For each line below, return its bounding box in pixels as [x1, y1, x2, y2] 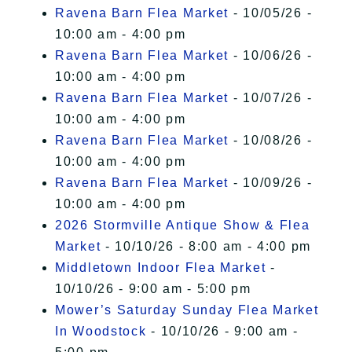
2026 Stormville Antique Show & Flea [55, 218, 310, 233]
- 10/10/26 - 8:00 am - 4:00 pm [101, 240, 311, 254]
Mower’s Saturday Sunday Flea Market [55, 303, 319, 317]
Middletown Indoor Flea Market [55, 261, 266, 275]
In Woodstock [55, 324, 147, 339]
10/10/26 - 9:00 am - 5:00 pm [55, 282, 251, 296]
